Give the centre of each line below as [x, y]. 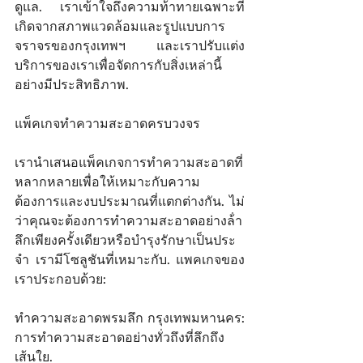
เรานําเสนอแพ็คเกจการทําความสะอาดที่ [129, 162]
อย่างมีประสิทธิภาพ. [73, 84]
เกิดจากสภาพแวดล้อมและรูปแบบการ [120, 26]
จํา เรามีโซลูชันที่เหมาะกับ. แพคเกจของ [130, 259]
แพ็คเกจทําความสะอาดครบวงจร [109, 123]
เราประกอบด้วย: [62, 279]
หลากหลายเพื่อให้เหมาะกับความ [107, 181]
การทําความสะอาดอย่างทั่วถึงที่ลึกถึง [120, 337]
